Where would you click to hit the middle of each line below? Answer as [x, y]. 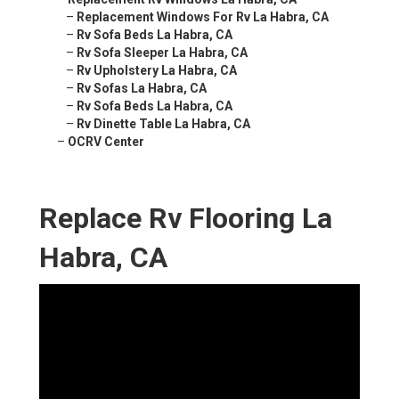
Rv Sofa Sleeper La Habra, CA [162, 53]
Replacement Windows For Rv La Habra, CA [203, 17]
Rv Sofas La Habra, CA [142, 89]
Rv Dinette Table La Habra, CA [163, 124]
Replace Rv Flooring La [186, 219]
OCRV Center [106, 142]
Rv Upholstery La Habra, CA [157, 71]
